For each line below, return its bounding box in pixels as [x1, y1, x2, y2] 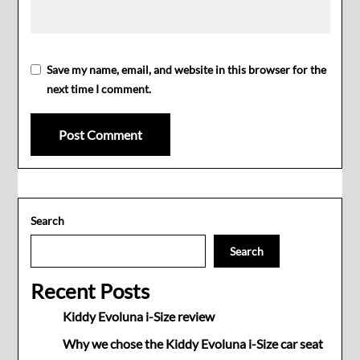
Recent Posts [31, 278, 150, 305]
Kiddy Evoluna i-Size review [63, 309, 215, 325]
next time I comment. [47, 82, 152, 96]
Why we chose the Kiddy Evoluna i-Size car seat [63, 336, 324, 352]
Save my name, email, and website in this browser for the [47, 63, 327, 77]
